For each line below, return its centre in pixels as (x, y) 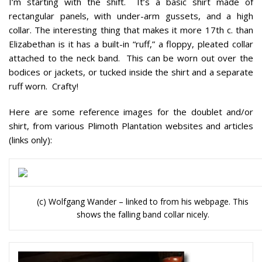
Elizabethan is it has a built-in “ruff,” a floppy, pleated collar (131, 44)
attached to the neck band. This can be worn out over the (131, 58)
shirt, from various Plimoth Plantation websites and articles (131, 125)
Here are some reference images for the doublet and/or (131, 111)
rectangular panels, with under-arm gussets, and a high (131, 15)
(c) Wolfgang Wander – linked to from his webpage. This (143, 201)
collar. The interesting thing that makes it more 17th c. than (131, 30)
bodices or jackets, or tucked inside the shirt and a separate (131, 72)
